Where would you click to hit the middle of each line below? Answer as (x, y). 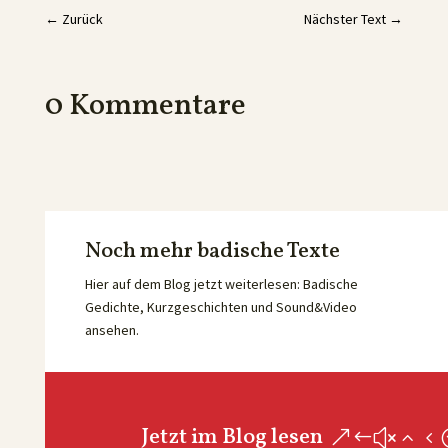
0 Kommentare (145, 106)
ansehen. (113, 330)
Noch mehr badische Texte (212, 251)
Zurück (82, 19)
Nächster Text (345, 19)
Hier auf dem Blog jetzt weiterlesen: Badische (221, 284)
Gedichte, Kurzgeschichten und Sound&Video (220, 307)
